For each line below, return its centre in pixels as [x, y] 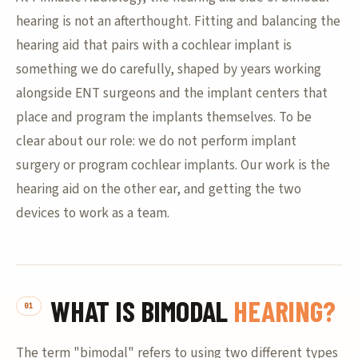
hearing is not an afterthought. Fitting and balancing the [178, 21]
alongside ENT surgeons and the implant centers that [172, 93]
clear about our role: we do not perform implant [156, 141]
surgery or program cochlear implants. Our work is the [173, 165]
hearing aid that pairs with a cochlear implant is [154, 45]
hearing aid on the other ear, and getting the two [159, 189]
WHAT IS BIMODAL [142, 310]
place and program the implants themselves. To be [164, 117]
